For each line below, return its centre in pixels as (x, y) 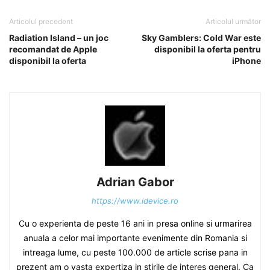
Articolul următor (233, 22)
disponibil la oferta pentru (208, 49)
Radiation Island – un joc (59, 38)
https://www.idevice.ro (135, 201)
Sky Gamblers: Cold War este (201, 38)
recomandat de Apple (53, 49)
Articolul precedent (41, 22)
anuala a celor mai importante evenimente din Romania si (135, 238)
